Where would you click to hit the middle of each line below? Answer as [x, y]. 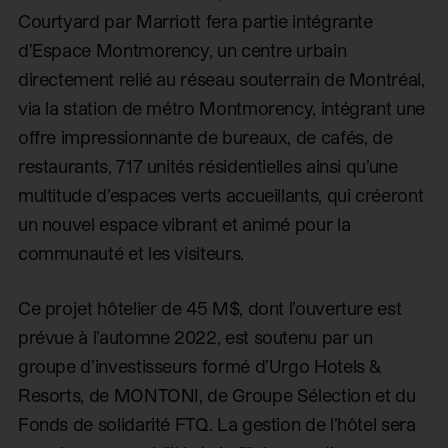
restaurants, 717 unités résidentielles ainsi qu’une [207, 165]
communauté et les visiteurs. [130, 252]
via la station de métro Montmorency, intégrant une [221, 107]
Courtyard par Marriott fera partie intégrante [195, 20]
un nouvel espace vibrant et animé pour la [184, 223]
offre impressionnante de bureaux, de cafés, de [205, 136]
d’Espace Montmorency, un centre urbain [182, 49]
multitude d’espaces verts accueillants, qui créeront [220, 194]
